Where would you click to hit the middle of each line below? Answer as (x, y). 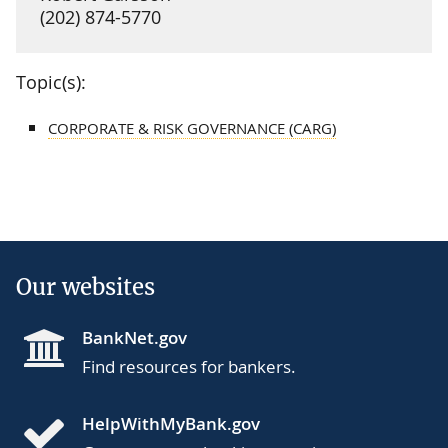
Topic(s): (51, 81)
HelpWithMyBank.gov (171, 423)
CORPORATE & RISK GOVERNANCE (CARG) (192, 127)
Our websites (85, 286)
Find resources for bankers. (189, 366)
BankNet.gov (134, 337)
